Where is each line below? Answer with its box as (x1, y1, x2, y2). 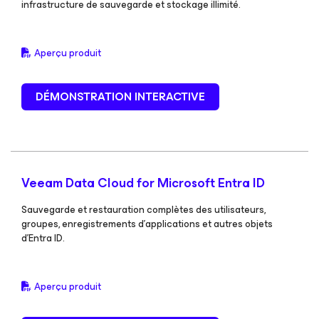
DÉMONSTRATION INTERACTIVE (36, 87, 205, 106)
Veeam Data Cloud (21, 172, 137, 194)
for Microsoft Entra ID (137, 172, 265, 194)
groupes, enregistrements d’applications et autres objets (21, 216, 273, 232)
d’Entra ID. (21, 230, 65, 246)
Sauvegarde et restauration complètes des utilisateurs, (21, 202, 266, 218)
